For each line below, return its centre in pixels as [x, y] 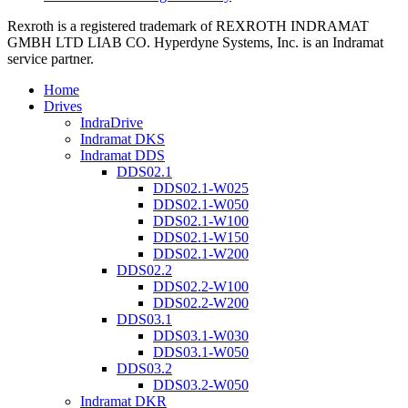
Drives [63, 107]
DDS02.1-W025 [201, 189]
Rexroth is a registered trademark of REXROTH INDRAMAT [188, 26]
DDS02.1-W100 [201, 221]
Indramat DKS [122, 139]
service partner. [51, 59]
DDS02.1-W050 [201, 205]
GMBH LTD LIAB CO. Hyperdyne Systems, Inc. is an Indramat [195, 43]
